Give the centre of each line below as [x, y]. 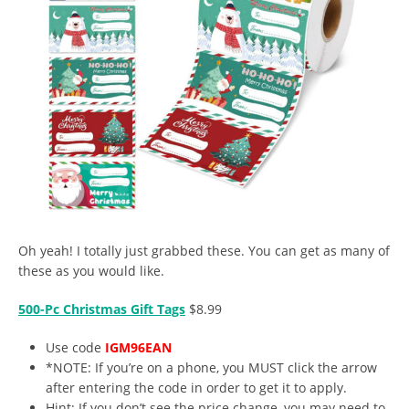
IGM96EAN [138, 347]
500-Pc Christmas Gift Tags [102, 309]
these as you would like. [91, 270]
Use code [75, 347]
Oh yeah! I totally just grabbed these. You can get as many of [204, 250]
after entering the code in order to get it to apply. [196, 387]
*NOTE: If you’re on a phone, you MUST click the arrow [211, 367]
